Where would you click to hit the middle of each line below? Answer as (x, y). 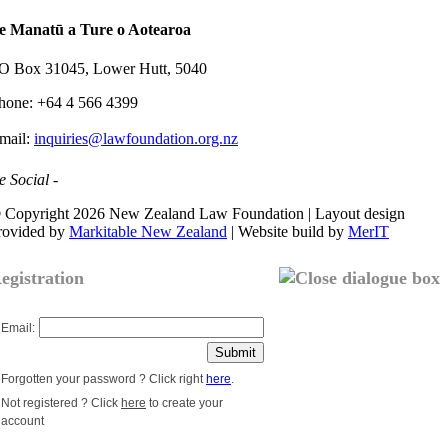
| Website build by (287, 232)
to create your (184, 403)
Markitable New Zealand (148, 232)
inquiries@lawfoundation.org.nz (136, 139)
